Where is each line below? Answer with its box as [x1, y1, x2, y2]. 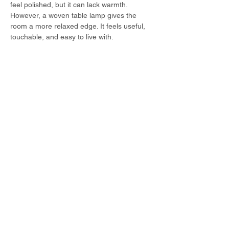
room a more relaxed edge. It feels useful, [10, 22, 147, 30]
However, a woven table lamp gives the [10, 11, 139, 19]
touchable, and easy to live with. [10, 33, 113, 41]
